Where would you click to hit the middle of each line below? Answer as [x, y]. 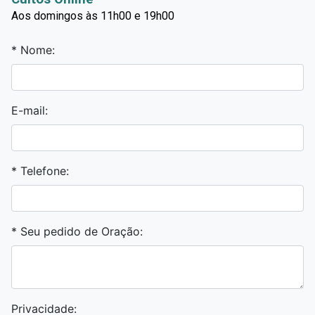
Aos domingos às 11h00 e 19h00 [93, 16]
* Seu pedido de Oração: [77, 231]
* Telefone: [40, 171]
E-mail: [30, 110]
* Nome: [33, 50]
